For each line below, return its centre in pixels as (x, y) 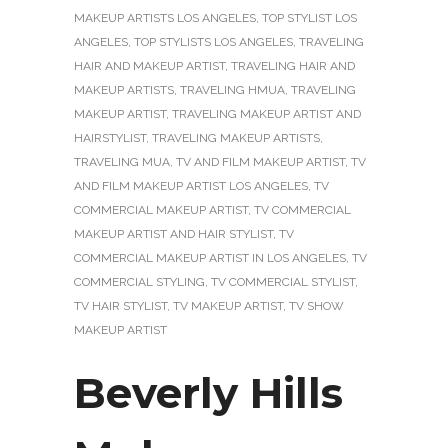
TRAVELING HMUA (232, 89)
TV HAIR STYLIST (120, 305)
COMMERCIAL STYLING (139, 281)
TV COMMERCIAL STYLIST (283, 281)
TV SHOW (316, 305)
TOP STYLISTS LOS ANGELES (213, 41)
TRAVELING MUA (122, 161)
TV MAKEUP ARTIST (228, 305)
